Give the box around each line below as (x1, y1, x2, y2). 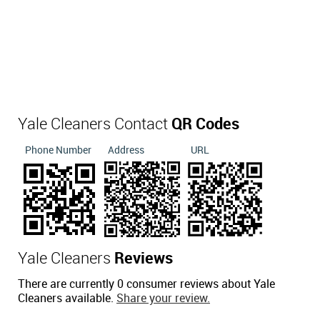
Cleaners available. (18, 293, 116, 306)
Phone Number (25, 145, 91, 156)
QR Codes (171, 116, 239, 134)
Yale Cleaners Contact (18, 116, 171, 134)
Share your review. (116, 293, 210, 306)
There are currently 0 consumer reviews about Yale (18, 279, 275, 291)
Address (108, 145, 144, 156)
